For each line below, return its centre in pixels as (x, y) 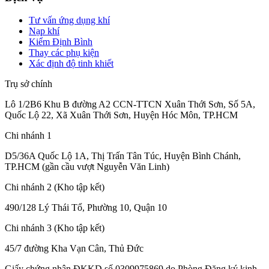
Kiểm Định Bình (61, 42)
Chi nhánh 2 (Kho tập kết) (55, 187)
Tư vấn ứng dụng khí (69, 20)
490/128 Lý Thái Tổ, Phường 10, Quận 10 (86, 208)
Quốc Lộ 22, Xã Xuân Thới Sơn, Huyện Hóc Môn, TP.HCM (121, 115)
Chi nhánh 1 (28, 136)
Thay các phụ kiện (64, 53)
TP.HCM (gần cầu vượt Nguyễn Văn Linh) (87, 167)
